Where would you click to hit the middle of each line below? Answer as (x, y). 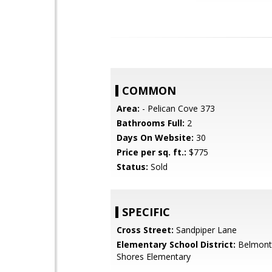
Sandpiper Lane (205, 230)
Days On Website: (155, 138)
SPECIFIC (146, 212)
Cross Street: (145, 230)
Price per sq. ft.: (151, 152)
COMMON (149, 90)
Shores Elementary (154, 257)
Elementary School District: (176, 244)
